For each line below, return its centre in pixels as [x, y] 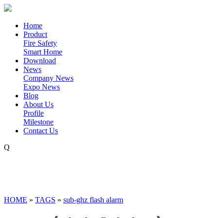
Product [35, 34]
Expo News [42, 87]
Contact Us [41, 131]
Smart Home [43, 52]
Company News [48, 78]
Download [40, 61]
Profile [34, 113]
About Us [38, 104]
